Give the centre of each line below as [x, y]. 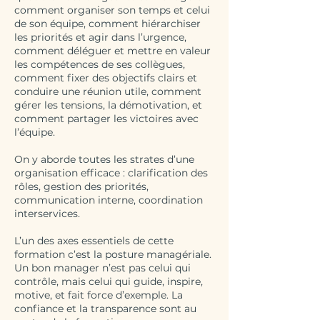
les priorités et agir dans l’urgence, [100, 37]
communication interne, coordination [109, 200]
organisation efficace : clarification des [111, 173]
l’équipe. [35, 132]
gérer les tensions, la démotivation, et [108, 105]
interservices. [47, 214]
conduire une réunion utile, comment [108, 91]
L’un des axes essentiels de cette [94, 241]
